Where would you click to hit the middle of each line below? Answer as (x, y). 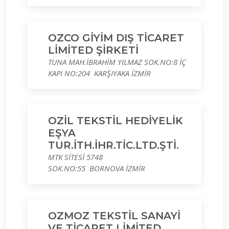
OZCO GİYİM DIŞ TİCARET (116, 38)
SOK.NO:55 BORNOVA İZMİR (97, 168)
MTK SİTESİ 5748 (75, 157)
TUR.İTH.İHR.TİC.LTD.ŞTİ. (113, 145)
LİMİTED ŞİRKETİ (93, 50)
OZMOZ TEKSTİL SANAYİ (114, 216)
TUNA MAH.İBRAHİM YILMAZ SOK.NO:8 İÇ (117, 62)
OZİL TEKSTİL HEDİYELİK (116, 121)
